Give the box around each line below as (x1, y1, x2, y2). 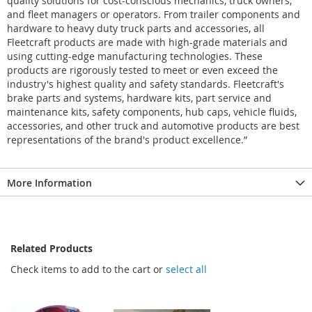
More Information (7, 175, 92, 189)
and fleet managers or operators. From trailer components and (7, 7, 300, 21)
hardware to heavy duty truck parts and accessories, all (7, 21, 265, 35)
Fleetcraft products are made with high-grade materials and (7, 35, 288, 49)
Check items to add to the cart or (10, 262, 166, 276)
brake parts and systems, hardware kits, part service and (7, 91, 272, 104)
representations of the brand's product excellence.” (7, 132, 247, 146)
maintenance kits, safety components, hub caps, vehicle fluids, (7, 104, 297, 118)
